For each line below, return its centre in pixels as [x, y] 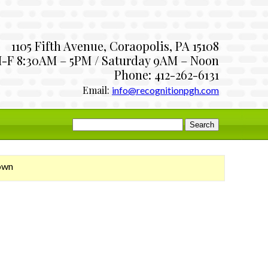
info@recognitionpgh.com [165, 90]
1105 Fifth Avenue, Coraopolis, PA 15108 [115, 46]
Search [86, 122]
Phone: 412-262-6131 [167, 74]
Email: [97, 90]
